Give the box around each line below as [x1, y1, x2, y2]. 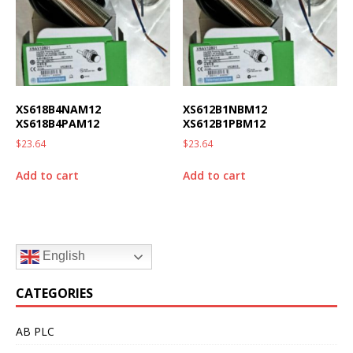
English [39, 249, 85, 263]
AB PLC [16, 324, 54, 339]
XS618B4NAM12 [16, 102, 101, 117]
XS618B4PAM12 [16, 116, 99, 132]
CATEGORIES [16, 284, 93, 302]
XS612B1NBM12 [183, 102, 268, 117]
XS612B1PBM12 [183, 116, 266, 132]
